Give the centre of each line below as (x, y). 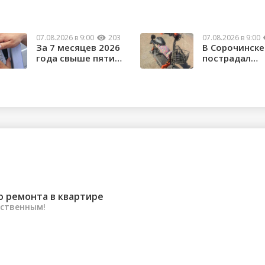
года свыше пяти (75, 58)
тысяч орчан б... (72, 69)
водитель (224, 69)
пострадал (226, 58)
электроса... (229, 80)
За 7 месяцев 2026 (78, 48)
